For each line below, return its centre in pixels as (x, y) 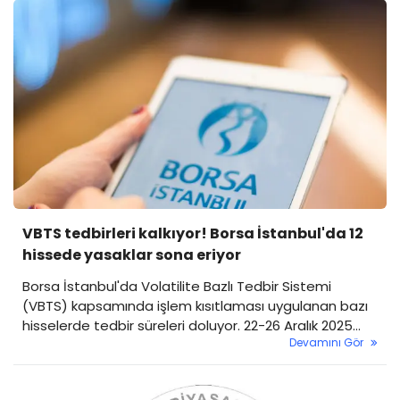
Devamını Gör (326, 343)
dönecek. (53, 385)
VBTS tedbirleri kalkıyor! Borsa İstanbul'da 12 (193, 234)
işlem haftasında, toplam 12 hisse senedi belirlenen (190, 346)
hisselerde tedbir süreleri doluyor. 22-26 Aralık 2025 (187, 326)
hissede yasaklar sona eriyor (132, 255)
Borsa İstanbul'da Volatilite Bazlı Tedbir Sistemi (177, 287)
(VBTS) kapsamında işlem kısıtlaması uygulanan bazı (195, 306)
